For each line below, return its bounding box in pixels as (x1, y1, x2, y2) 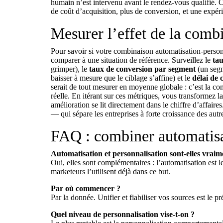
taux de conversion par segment (89, 65, 196, 73)
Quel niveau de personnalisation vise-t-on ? (51, 210, 195, 219)
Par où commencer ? (51, 184, 120, 193)
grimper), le (51, 65, 89, 73)
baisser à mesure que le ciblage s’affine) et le (51, 74, 192, 82)
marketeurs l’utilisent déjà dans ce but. (51, 167, 170, 176)
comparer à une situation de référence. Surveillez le (51, 56, 213, 64)
